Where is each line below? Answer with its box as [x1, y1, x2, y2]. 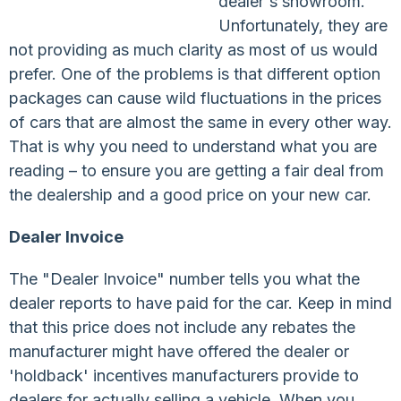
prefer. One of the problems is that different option [9, 64, 380, 83]
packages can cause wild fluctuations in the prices [9, 88, 381, 107]
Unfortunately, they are [218, 15, 388, 35]
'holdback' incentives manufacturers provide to [9, 365, 359, 385]
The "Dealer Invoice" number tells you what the [9, 269, 360, 288]
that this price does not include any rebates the [9, 317, 355, 337]
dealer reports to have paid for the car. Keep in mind [9, 293, 392, 312]
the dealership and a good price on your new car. [9, 184, 371, 204]
